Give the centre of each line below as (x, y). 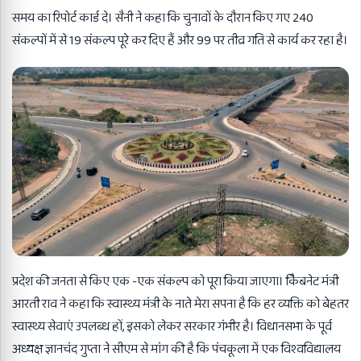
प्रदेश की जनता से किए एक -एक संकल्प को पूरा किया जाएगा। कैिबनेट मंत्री (175, 282)
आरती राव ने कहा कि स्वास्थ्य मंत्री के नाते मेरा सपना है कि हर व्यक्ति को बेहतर (180, 305)
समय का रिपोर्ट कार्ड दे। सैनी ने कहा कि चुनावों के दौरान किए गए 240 (163, 18)
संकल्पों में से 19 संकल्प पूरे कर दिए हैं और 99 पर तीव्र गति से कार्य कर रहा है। (180, 41)
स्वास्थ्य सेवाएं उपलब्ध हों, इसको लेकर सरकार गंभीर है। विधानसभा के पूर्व (172, 327)
